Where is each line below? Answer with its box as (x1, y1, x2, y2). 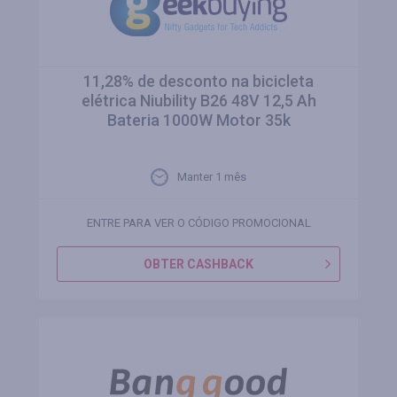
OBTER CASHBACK (144, 257, 253, 271)
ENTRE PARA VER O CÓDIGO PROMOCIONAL (86, 216, 311, 230)
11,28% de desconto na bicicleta (83, 72, 314, 90)
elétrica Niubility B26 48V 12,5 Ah (81, 91, 316, 110)
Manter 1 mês (177, 170, 246, 183)
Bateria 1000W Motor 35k (106, 111, 291, 129)
